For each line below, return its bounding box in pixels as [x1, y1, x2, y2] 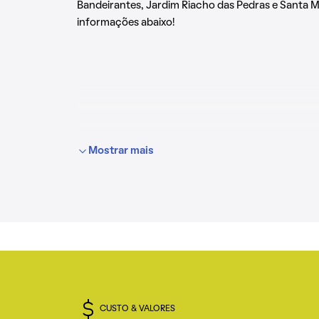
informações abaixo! [77, 18, 174, 28]
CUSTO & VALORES [100, 305, 175, 313]
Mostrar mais [88, 146, 154, 156]
